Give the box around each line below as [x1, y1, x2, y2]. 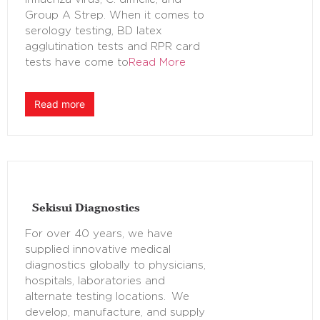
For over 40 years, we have [25, 229, 173, 240]
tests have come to [25, 57, 129, 69]
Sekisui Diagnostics [32, 201, 140, 214]
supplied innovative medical [25, 244, 171, 256]
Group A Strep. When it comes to [25, 10, 204, 21]
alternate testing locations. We [25, 291, 189, 303]
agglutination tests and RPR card [25, 41, 200, 53]
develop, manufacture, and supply [25, 307, 205, 319]
